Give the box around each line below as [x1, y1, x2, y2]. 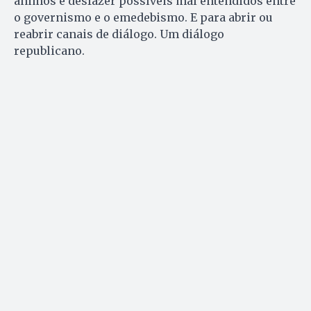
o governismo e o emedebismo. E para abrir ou [14, 10, 273, 24]
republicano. [14, 43, 85, 58]
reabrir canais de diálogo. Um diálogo [14, 26, 224, 41]
